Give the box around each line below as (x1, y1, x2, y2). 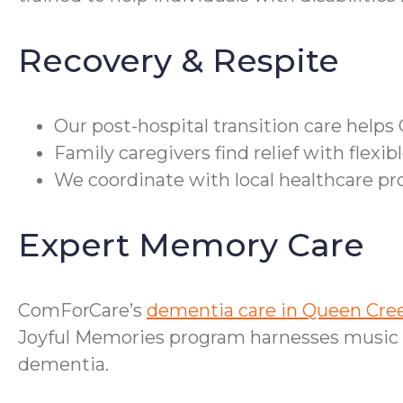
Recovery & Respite (18, 40, 339, 81)
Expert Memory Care (18, 225, 364, 265)
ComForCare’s (18, 300, 147, 322)
